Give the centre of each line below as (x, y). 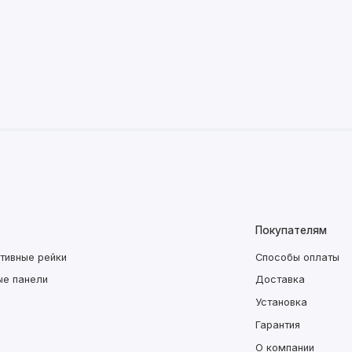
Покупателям (291, 231)
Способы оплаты (297, 257)
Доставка (280, 280)
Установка (281, 302)
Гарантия (277, 324)
